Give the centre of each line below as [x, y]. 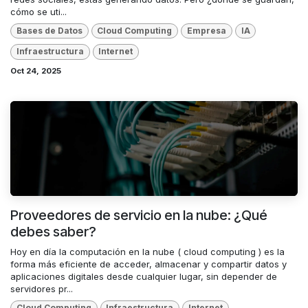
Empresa [206, 31]
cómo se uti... [38, 11]
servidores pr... [42, 288]
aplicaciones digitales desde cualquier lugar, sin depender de [144, 276]
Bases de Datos [49, 31]
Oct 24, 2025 [36, 70]
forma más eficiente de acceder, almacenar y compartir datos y [148, 264]
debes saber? [53, 231]
